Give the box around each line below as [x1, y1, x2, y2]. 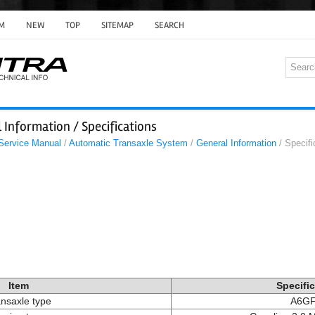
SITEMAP [101, 20, 134, 31]
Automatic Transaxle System [69, 138, 188, 148]
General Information [196, 138, 276, 148]
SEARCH [155, 20, 184, 31]
